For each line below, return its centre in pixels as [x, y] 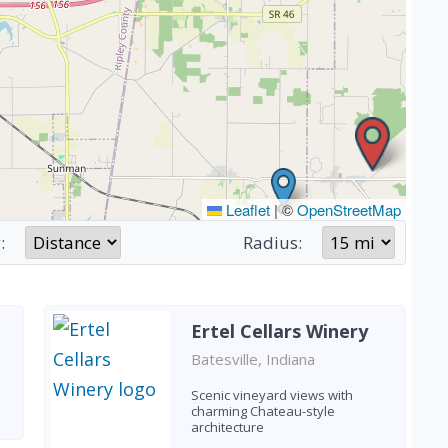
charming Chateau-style [262, 411]
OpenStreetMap [349, 209]
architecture [227, 427]
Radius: [272, 242]
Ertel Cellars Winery [279, 331]
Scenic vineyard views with [271, 395]
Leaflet [246, 209]
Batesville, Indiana [252, 359]
